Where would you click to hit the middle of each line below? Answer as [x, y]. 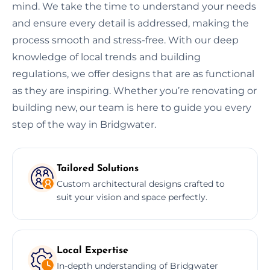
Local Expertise [93, 250]
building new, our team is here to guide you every [132, 107]
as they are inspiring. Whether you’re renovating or [134, 90]
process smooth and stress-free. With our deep [125, 40]
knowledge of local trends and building [106, 57]
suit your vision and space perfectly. [132, 197]
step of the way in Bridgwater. [84, 124]
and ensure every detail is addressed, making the [130, 23]
